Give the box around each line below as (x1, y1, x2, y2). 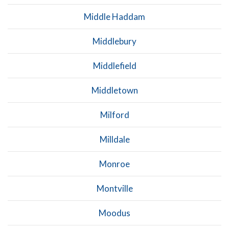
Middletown (91, 84, 138, 96)
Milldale (99, 133, 130, 145)
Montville (96, 182, 133, 194)
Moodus (99, 207, 130, 218)
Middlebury (93, 35, 136, 47)
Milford (100, 109, 129, 120)
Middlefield (93, 60, 136, 71)
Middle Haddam (84, 11, 145, 22)
